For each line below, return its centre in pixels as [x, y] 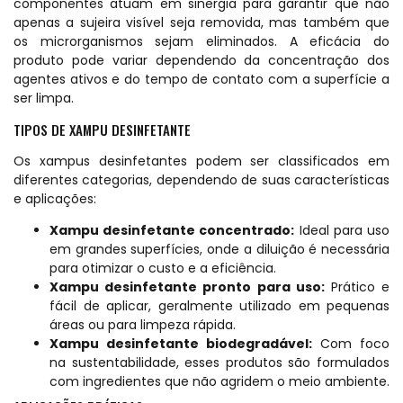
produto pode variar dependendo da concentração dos [201, 61]
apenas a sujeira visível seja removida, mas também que [201, 23]
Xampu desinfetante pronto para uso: [187, 287]
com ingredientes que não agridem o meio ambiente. [219, 381]
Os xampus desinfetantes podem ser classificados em [201, 161]
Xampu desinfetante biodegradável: [181, 343]
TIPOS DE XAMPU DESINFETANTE [102, 129]
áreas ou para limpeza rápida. [143, 324]
